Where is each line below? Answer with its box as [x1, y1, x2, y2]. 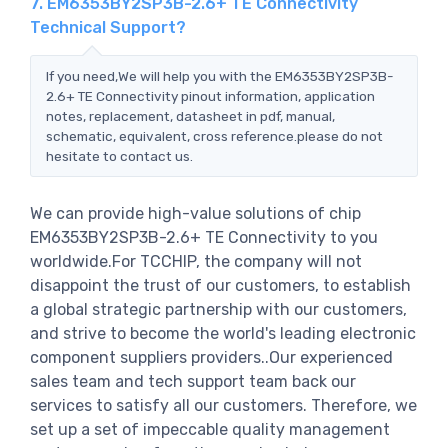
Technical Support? [30, 17, 186, 37]
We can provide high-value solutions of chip [30, 203, 361, 223]
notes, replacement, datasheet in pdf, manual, [46, 107, 335, 124]
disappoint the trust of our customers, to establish [30, 275, 411, 295]
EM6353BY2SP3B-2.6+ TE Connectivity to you [30, 227, 378, 247]
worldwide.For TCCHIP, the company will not [30, 251, 362, 271]
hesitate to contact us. [46, 147, 193, 164]
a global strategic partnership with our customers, [30, 299, 407, 319]
